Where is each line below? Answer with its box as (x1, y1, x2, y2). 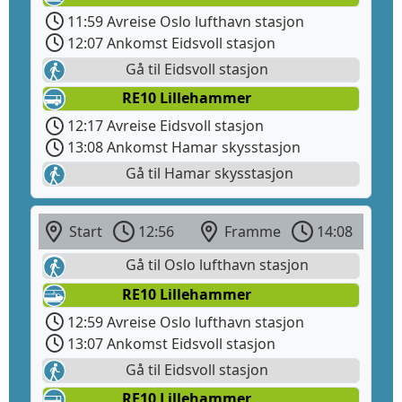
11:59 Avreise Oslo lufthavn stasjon (64, 11, 304, 31)
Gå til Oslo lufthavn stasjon (122, 255, 309, 275)
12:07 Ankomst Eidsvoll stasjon (64, 32, 275, 53)
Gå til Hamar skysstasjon (122, 163, 293, 184)
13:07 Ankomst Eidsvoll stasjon (64, 333, 275, 354)
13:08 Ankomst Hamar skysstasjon (64, 137, 301, 158)
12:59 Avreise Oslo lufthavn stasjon (64, 311, 304, 332)
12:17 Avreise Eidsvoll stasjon (64, 116, 264, 136)
